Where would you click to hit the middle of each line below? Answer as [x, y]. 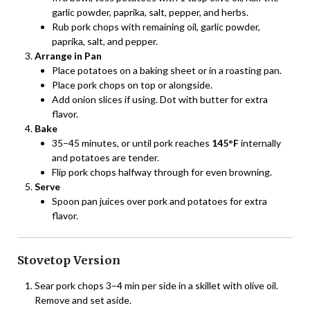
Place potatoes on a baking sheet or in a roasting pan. [167, 70]
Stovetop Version [69, 260]
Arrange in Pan [68, 55]
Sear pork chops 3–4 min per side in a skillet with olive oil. [156, 285]
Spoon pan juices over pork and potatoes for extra [159, 201]
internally [260, 143]
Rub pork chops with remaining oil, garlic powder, [156, 26]
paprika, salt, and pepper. [105, 41]
